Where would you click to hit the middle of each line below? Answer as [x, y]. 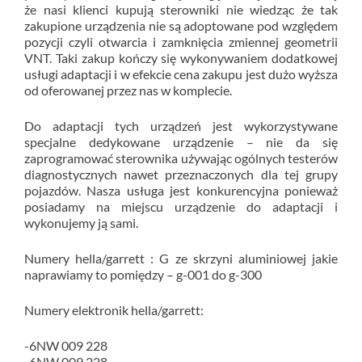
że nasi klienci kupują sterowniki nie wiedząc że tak [181, 9]
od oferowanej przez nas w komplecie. [128, 90]
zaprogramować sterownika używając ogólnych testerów [181, 158]
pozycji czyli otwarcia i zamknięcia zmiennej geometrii [181, 42]
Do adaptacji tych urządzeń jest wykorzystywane [181, 126]
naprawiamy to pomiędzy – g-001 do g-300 [143, 274]
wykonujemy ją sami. [81, 223]
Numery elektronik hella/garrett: [114, 310]
